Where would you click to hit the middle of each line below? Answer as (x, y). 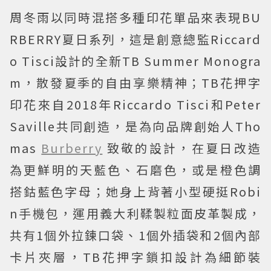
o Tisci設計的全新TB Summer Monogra (135, 61)
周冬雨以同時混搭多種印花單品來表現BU (135, 17)
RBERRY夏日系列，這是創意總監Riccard (135, 39)
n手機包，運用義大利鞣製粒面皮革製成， (135, 213)
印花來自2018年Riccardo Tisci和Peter (135, 104)
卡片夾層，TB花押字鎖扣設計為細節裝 (135, 257)
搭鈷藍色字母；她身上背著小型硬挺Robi (135, 191)
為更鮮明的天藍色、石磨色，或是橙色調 (135, 170)
